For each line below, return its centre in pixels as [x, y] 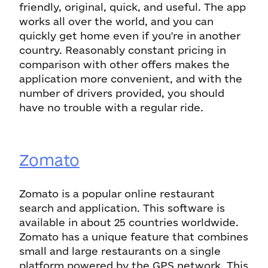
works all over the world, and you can [116, 21]
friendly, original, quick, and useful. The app [133, 7]
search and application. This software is [122, 208]
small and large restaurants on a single [120, 251]
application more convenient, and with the [131, 79]
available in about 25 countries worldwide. [129, 222]
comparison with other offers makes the [124, 64]
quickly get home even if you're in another [130, 36]
